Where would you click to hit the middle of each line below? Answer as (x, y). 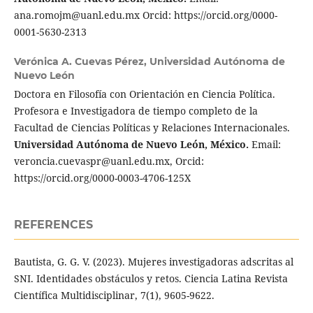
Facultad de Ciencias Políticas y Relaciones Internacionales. (152, 127)
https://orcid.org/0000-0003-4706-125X (102, 177)
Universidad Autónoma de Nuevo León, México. (131, 144)
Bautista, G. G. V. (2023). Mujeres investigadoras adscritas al (153, 261)
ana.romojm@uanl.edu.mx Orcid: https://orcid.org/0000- (145, 15)
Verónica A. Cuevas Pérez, (81, 61)
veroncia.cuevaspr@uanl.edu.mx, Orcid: (109, 161)
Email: (264, 144)
